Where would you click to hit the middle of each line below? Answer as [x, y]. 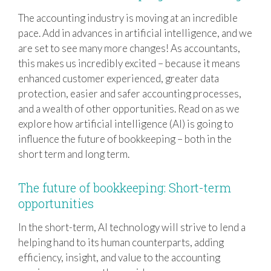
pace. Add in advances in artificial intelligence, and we [135, 33]
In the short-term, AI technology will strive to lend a [132, 227]
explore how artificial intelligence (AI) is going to [126, 123]
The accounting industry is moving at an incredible [128, 18]
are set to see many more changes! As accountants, [129, 48]
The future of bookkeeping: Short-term [125, 187]
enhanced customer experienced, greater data [119, 78]
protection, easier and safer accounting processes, [130, 93]
